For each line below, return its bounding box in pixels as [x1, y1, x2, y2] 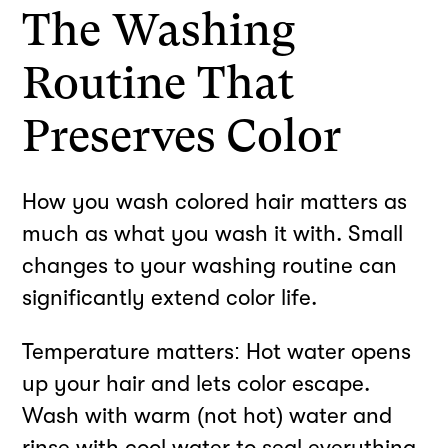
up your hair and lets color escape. [22, 371, 371, 396]
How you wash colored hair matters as [22, 188, 408, 214]
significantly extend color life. [22, 284, 318, 310]
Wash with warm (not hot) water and [22, 403, 393, 428]
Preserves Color [22, 110, 342, 163]
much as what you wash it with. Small [22, 220, 404, 246]
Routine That [22, 57, 295, 110]
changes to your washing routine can [22, 252, 398, 278]
